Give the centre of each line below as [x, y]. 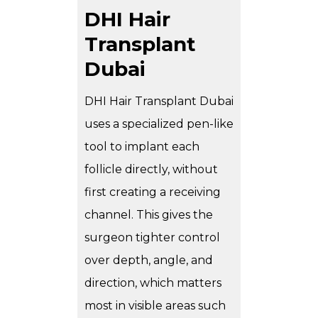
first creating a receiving [153, 192]
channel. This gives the [149, 215]
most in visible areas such [155, 306]
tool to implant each [142, 147]
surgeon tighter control [152, 238]
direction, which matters [153, 283]
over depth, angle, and [149, 261]
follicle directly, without [151, 170]
